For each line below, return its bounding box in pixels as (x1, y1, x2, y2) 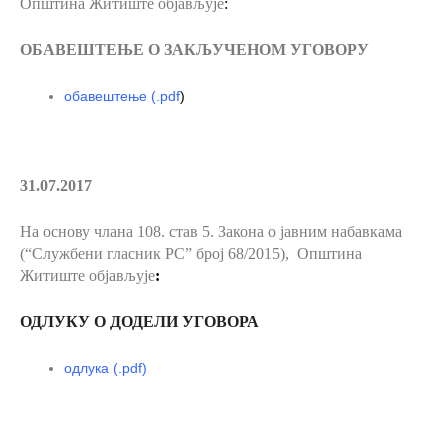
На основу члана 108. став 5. (20, 223, 218, 241)
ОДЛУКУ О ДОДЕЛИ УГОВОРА (20, 313, 259, 331)
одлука (63, 360, 109, 376)
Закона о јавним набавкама (218, 223, 402, 241)
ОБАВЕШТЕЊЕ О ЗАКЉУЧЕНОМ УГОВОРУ (20, 40, 369, 58)
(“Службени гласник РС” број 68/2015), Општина (20, 245, 362, 263)
